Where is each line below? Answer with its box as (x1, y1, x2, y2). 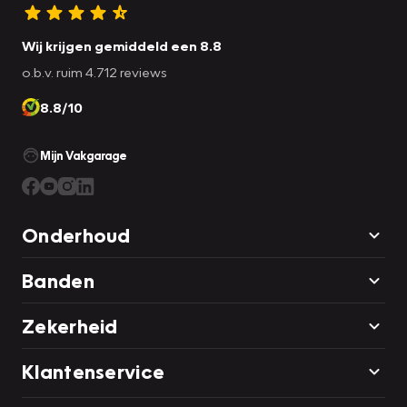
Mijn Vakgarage (40, 148, 127, 164)
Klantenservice (22, 359, 165, 384)
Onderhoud (22, 223, 131, 248)
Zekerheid (22, 313, 118, 339)
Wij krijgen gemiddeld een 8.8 (22, 37, 222, 55)
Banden (22, 268, 94, 293)
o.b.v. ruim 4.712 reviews (22, 64, 167, 81)
